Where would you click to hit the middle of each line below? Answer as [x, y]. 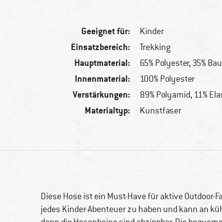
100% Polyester [167, 79]
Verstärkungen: [102, 95]
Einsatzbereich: [101, 47]
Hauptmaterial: [103, 63]
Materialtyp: [108, 111]
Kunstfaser [161, 111]
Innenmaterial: [103, 79]
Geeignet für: [106, 31]
